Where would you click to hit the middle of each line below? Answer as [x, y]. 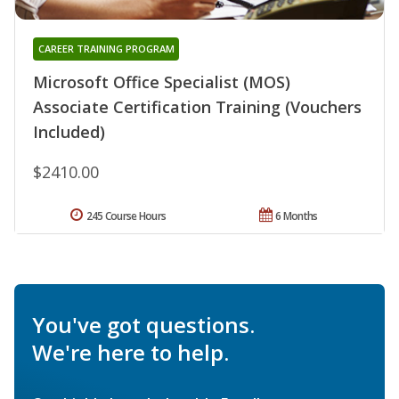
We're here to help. [130, 353]
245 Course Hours [126, 216]
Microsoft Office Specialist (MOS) [162, 82]
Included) [69, 132]
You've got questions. [143, 325]
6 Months [297, 216]
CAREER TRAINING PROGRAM [106, 49]
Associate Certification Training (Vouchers [197, 107]
